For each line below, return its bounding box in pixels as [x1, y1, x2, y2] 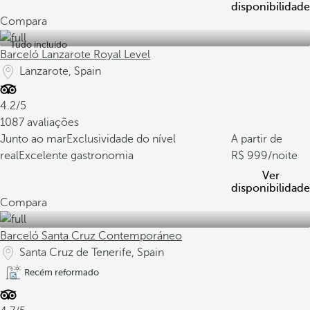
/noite [268, 149, 298, 162]
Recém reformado [24, 267, 99, 277]
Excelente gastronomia [19, 149, 134, 162]
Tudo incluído [10, 39, 67, 50]
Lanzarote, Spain [19, 65, 101, 77]
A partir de [231, 133, 282, 145]
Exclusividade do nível [66, 133, 176, 145]
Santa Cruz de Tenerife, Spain [19, 246, 164, 259]
